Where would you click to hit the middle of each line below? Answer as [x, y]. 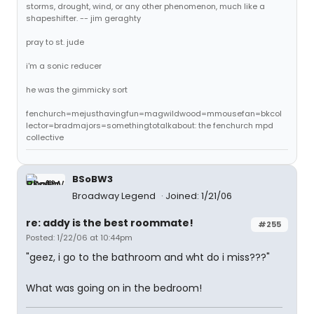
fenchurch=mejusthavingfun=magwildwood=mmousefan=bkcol [154, 114]
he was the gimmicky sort [77, 90]
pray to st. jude [55, 42]
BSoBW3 [93, 179]
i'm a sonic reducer [64, 66]
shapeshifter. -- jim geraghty [83, 18]
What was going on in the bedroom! [114, 288]
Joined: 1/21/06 [199, 196]
